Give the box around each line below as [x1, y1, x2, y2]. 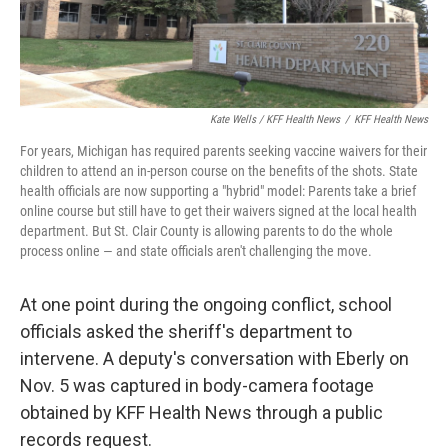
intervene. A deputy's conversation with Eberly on [20, 348, 409, 369]
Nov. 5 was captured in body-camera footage [20, 375, 374, 396]
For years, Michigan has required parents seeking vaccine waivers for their [20, 143, 427, 159]
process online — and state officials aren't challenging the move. [20, 243, 372, 259]
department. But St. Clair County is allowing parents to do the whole [20, 223, 393, 239]
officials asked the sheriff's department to [20, 321, 352, 342]
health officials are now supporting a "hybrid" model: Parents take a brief [20, 183, 416, 199]
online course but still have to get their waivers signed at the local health [20, 203, 417, 219]
